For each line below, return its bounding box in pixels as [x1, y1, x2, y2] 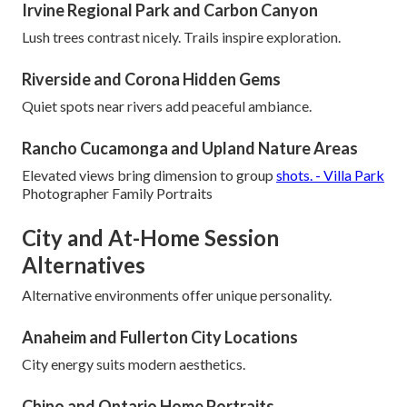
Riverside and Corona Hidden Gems [22, 68, 281, 89]
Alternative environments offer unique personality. [22, 285, 332, 303]
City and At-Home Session [22, 223, 279, 251]
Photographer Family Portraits [22, 184, 213, 202]
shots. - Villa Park [276, 165, 384, 184]
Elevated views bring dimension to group [22, 165, 276, 184]
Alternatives [22, 251, 145, 278]
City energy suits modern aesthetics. [22, 354, 245, 372]
